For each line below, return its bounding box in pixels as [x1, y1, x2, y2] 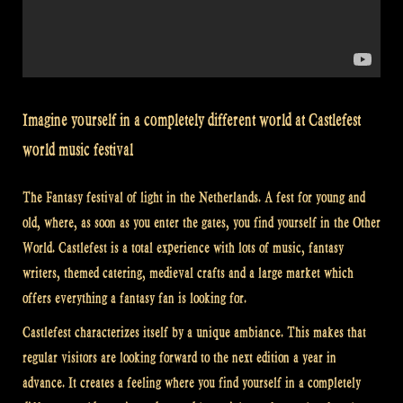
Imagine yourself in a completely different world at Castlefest [22, 110, 361, 130]
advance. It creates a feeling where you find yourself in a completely [22, 373, 361, 391]
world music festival [22, 139, 133, 160]
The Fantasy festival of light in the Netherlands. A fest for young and [22, 188, 365, 206]
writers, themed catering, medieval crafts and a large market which [22, 264, 354, 282]
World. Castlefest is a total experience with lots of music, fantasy [22, 238, 344, 256]
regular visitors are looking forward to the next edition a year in [22, 348, 336, 366]
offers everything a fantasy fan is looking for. [22, 289, 246, 307]
